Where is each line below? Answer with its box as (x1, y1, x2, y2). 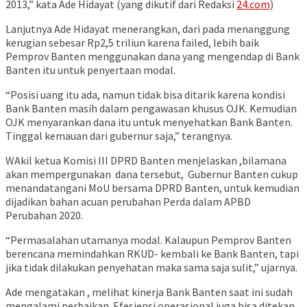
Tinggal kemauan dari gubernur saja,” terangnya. (5, 129, 232, 143)
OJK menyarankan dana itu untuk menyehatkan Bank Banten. (5, 115, 293, 130)
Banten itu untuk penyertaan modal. (5, 63, 175, 77)
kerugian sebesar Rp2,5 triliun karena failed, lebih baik (5, 36, 259, 50)
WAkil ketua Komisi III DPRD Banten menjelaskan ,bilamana (5, 153, 286, 168)
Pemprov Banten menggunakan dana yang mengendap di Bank (5, 49, 299, 64)
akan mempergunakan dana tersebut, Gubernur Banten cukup (5, 167, 298, 182)
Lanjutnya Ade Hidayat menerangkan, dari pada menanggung (5, 22, 290, 36)
